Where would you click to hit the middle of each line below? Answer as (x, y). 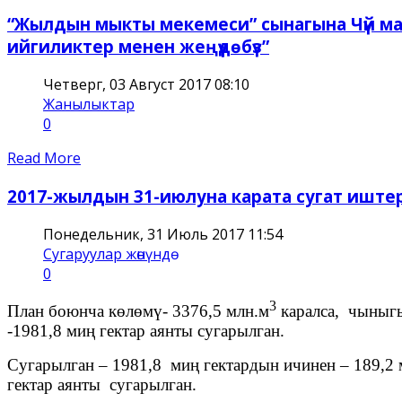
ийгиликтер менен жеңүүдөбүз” (138, 47)
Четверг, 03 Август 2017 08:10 (146, 85)
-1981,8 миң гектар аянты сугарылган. (146, 330)
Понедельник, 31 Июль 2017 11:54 (163, 234)
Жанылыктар (89, 105)
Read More (44, 158)
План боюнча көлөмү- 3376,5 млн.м (138, 310)
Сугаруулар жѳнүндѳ (107, 253)
